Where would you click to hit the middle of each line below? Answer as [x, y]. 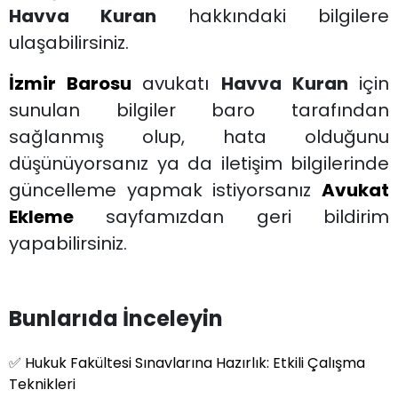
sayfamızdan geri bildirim [231, 216]
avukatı [182, 83]
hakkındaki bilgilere [289, 16]
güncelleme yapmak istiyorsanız [165, 190]
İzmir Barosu [71, 83]
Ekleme [41, 216]
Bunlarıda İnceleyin [116, 318]
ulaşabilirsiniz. [69, 42]
